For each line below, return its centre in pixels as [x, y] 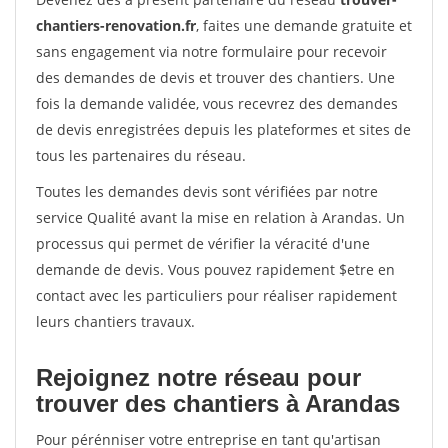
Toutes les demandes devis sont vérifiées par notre [207, 191]
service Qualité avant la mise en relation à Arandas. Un [220, 217]
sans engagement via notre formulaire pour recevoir [211, 51]
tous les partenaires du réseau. [141, 155]
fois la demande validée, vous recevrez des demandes [217, 103]
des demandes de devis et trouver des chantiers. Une [215, 77]
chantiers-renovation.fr [116, 25]
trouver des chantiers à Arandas [218, 403]
